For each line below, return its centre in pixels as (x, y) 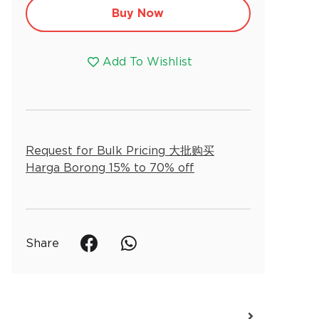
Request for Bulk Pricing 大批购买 (120, 151)
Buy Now (138, 14)
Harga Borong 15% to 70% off (110, 168)
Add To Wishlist (147, 62)
